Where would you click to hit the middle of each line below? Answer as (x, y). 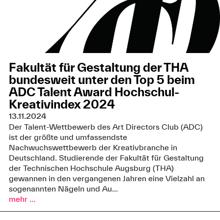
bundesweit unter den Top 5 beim (102, 80)
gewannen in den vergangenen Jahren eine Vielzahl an (107, 179)
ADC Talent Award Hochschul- (94, 92)
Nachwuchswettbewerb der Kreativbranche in (93, 148)
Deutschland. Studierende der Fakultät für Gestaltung (106, 158)
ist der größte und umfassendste (68, 137)
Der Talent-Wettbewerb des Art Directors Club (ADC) (106, 127)
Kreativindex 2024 (62, 104)
